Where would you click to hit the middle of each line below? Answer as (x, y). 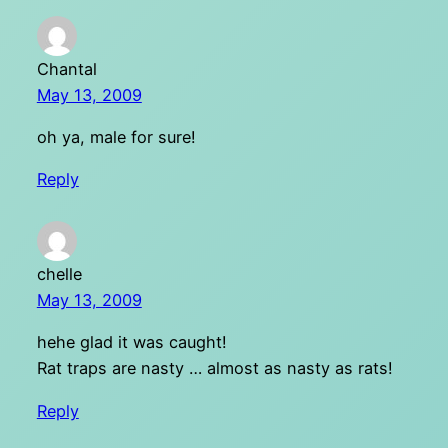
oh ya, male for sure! (116, 136)
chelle (59, 274)
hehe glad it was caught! (131, 342)
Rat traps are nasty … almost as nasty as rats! (214, 368)
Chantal (66, 68)
